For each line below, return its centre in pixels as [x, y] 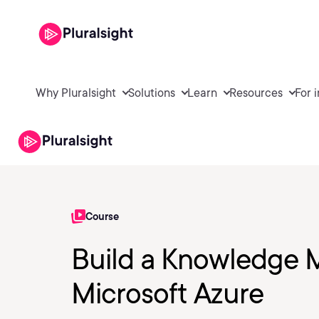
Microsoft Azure [167, 293]
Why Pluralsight [76, 93]
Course [102, 216]
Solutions [152, 93]
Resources [256, 93]
